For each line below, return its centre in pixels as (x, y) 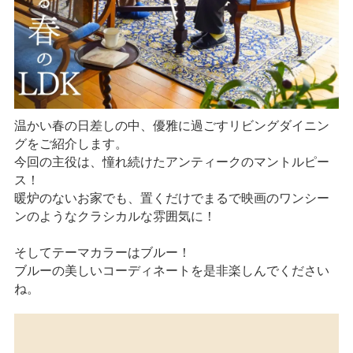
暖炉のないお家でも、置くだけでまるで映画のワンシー (171, 199)
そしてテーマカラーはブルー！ (102, 253)
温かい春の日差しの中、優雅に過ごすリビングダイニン (171, 126)
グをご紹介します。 (71, 144)
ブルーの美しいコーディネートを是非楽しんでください (171, 271)
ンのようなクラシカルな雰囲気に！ (115, 217)
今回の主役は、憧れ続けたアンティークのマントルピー (171, 162)
